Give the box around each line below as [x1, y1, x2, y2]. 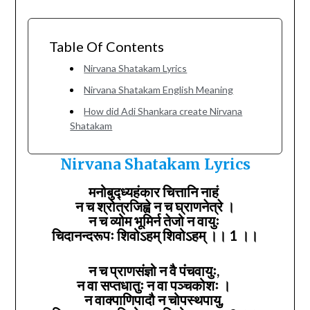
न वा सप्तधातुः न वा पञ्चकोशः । [77, 276, 233, 293]
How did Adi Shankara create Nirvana [84, 104, 243, 117]
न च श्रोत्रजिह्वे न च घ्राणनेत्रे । [75, 197, 235, 215]
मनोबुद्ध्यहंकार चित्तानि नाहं [89, 183, 221, 200]
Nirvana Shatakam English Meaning [84, 83, 234, 95]
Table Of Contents [48, 37, 164, 55]
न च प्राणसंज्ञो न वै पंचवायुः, [88, 262, 222, 279]
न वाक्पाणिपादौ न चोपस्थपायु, [84, 291, 226, 308]
